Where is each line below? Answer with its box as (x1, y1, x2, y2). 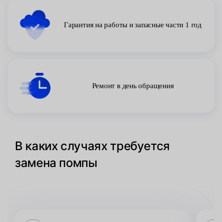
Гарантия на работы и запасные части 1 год (64, 21, 202, 29)
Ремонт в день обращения (92, 82, 174, 90)
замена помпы (15, 156, 98, 170)
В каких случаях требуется (15, 139, 170, 153)
